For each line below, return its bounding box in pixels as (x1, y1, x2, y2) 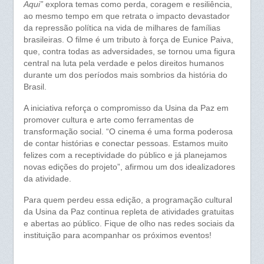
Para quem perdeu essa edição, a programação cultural (23, 196, 232, 205)
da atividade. (23, 174, 71, 184)
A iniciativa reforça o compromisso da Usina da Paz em (23, 104, 229, 113)
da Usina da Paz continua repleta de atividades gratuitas (23, 207, 234, 217)
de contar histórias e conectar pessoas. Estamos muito (23, 139, 228, 148)
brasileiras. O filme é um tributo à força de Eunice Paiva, (23, 35, 233, 44)
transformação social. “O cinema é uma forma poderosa (23, 127, 233, 137)
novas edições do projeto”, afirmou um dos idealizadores (23, 163, 235, 172)
